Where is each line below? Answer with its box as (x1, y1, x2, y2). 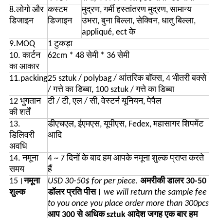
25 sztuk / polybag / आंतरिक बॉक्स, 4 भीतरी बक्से (47, 74, 206, 84)
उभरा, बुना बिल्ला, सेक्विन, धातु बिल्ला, (81, 17, 196, 26)
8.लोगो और (9, 5, 44, 15)
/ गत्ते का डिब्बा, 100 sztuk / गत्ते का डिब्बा (47, 85, 174, 95)
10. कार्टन (9, 51, 40, 61)
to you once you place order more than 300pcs (47, 199, 209, 209)
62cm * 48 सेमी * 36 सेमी (47, 51, 129, 61)
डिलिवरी (9, 131, 35, 141)
